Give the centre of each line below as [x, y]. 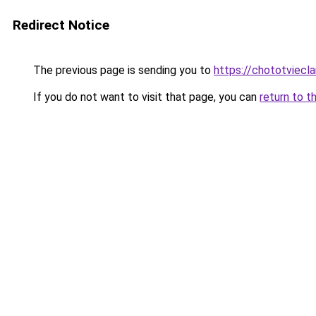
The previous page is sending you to [122, 70]
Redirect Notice [61, 25]
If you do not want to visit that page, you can [145, 97]
